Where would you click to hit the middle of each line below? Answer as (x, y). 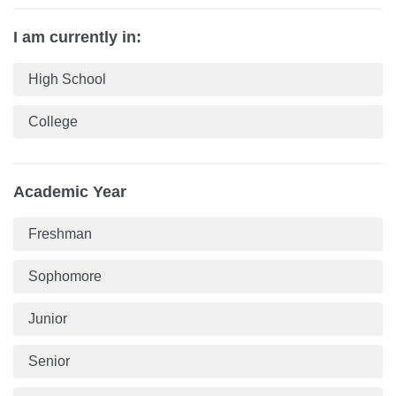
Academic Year (70, 191)
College (53, 121)
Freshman (60, 233)
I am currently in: (77, 37)
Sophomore (65, 276)
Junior (47, 318)
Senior (49, 361)
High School (67, 79)
